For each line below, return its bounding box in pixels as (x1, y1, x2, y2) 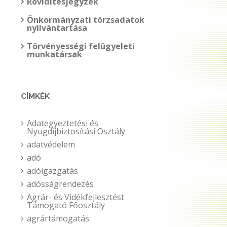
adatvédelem (27, 139, 75, 150)
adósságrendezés (27, 178, 94, 190)
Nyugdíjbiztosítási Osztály (27, 126, 125, 137)
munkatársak (27, 49, 82, 60)
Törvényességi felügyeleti (27, 41, 135, 52)
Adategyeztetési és (27, 118, 98, 129)
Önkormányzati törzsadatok (27, 14, 144, 25)
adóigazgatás (27, 165, 78, 176)
